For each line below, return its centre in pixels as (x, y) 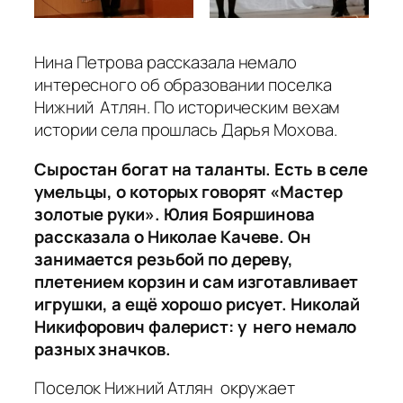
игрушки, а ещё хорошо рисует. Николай (197, 304)
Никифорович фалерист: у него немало (196, 326)
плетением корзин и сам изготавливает (197, 281)
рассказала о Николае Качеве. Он (173, 236)
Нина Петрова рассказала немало (166, 63)
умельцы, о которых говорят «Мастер (188, 191)
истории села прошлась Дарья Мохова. (186, 130)
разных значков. (103, 349)
